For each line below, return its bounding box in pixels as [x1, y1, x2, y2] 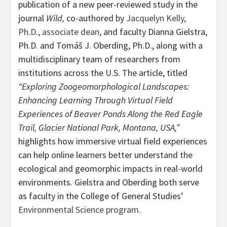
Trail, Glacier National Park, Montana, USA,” [18, 121, 179, 133]
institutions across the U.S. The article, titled [18, 66, 187, 79]
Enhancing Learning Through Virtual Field [18, 94, 173, 106]
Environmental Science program [18, 203, 139, 215]
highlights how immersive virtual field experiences [18, 135, 207, 147]
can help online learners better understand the [18, 148, 193, 161]
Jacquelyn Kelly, [126, 12, 186, 24]
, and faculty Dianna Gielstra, [99, 25, 207, 37]
